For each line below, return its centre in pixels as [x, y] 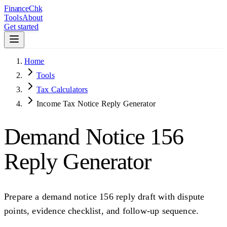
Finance [16, 8]
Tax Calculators [62, 89]
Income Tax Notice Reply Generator [96, 104]
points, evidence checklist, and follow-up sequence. [102, 211]
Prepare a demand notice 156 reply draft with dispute [104, 196]
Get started [21, 27]
